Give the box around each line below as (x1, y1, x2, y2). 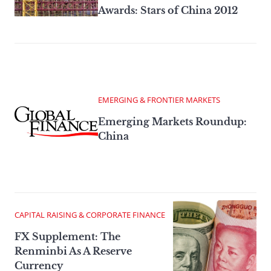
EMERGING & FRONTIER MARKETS (98, 94, 220, 105)
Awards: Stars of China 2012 (98, 4, 238, 16)
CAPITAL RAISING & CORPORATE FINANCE (15, 209, 165, 220)
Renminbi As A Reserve (15, 244, 132, 257)
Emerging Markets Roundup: (98, 115, 247, 128)
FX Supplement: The (15, 230, 120, 243)
